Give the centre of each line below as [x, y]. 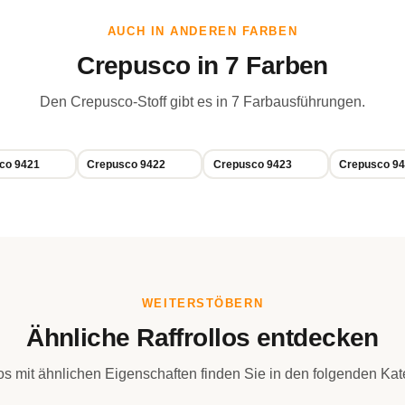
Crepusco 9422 [126, 164]
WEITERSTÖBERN [202, 303]
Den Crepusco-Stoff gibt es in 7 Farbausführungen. [202, 102]
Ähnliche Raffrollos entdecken [202, 338]
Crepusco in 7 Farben [202, 66]
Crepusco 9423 [252, 164]
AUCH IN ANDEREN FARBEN [202, 31]
